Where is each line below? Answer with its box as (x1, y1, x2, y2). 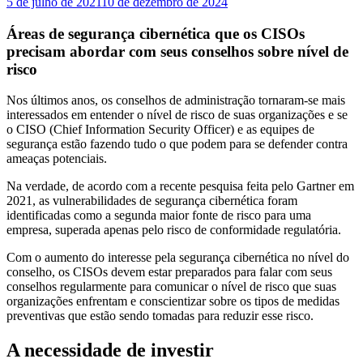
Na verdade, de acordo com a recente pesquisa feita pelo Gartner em (6, 179, 354, 194)
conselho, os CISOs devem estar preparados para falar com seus (6, 265, 332, 280)
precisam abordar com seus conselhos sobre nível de (6, 42, 348, 60)
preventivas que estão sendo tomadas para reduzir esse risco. (6, 309, 314, 323)
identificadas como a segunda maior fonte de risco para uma (6, 208, 311, 223)
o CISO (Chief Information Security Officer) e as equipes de (6, 122, 314, 137)
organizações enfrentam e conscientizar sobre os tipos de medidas (6, 294, 340, 309)
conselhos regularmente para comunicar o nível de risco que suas (6, 280, 336, 294)
